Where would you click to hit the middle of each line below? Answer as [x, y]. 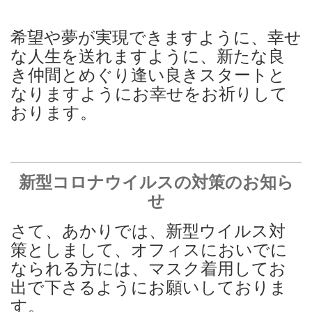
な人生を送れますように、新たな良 [148, 56]
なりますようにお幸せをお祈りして [149, 94]
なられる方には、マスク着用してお [148, 268]
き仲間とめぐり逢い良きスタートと [148, 75]
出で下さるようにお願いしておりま [149, 287]
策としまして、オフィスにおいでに [149, 250]
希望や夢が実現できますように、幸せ [156, 37]
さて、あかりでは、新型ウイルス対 [148, 231]
